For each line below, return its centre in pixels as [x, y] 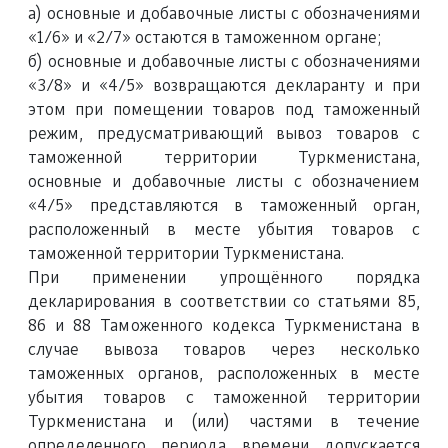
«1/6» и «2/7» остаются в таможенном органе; [204, 38]
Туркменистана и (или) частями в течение [224, 422]
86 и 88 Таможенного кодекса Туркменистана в [224, 326]
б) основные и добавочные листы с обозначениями [224, 62]
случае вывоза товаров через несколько [224, 350]
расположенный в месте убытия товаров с [224, 230]
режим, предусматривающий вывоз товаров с [224, 134]
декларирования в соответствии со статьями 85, [224, 302]
